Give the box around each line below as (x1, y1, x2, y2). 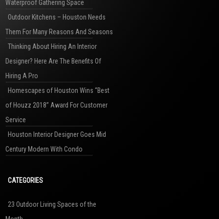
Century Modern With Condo (5, 145, 83, 153)
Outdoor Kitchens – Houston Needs (8, 13, 106, 21)
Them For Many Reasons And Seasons (5, 28, 113, 36)
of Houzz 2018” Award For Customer (5, 101, 108, 109)
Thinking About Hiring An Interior (8, 43, 97, 50)
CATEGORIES (8, 176, 43, 184)
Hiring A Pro (5, 72, 38, 80)
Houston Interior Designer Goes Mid (8, 131, 106, 138)
